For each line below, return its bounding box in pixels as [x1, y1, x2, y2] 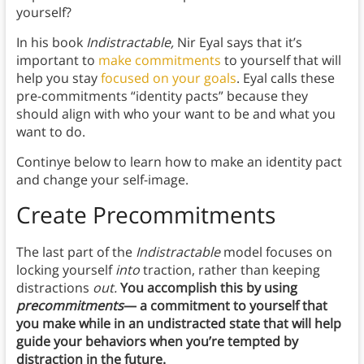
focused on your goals [100, 69, 236, 88]
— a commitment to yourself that [123, 297, 327, 315]
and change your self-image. [15, 171, 188, 189]
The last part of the [15, 243, 132, 262]
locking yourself [15, 261, 115, 279]
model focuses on [223, 243, 332, 262]
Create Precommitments [15, 199, 281, 231]
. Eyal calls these [236, 69, 335, 88]
